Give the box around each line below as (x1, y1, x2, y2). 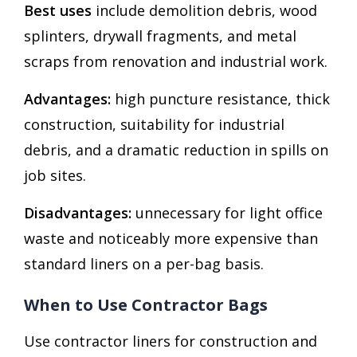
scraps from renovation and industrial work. (24, 51, 328, 71)
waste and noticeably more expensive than (24, 228, 318, 248)
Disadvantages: (24, 202, 131, 222)
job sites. (24, 165, 86, 185)
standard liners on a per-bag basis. (24, 253, 264, 273)
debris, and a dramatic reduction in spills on (24, 139, 328, 159)
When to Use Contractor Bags (24, 293, 268, 316)
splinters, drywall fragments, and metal (24, 25, 296, 45)
